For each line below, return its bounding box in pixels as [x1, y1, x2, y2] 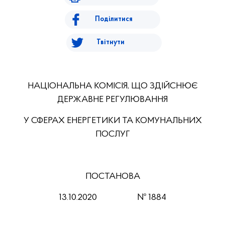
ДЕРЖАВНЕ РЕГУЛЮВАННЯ [57, 95, 168, 104]
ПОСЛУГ [95, 130, 130, 139]
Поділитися [95, 16, 133, 23]
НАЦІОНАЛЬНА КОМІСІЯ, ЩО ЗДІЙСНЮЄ [27, 81, 198, 91]
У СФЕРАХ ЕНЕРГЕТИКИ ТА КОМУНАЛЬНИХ [23, 116, 202, 126]
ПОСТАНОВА [85, 172, 140, 181]
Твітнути [96, 39, 125, 46]
